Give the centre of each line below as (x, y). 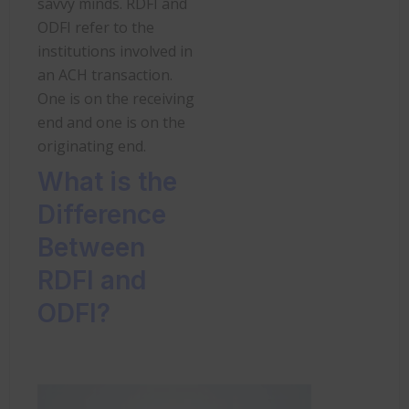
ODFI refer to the (96, 27)
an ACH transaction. (105, 74)
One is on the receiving (116, 98)
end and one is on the (111, 122)
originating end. (92, 146)
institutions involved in (115, 51)
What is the (107, 181)
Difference (102, 214)
